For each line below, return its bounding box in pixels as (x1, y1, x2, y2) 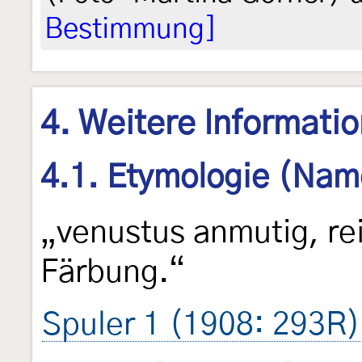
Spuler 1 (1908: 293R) (42, 309, 360, 341)
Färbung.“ (40, 256, 185, 288)
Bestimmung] (44, 15, 217, 44)
